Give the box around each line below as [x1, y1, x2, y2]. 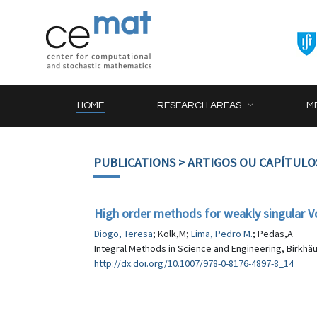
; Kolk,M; [153, 227, 191, 240]
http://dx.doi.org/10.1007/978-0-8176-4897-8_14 [94, 257, 294, 270]
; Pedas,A [253, 227, 293, 240]
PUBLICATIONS [93, 154, 175, 171]
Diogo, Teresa [94, 227, 153, 240]
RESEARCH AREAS [157, 100, 242, 110]
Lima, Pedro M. [191, 227, 253, 240]
